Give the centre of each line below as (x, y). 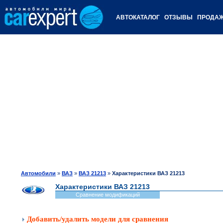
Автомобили (38, 173)
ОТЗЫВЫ (178, 17)
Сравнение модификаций (108, 195)
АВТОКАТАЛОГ (138, 17)
